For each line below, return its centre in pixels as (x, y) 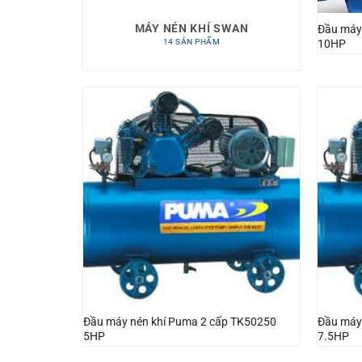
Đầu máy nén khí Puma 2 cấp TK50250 (179, 322)
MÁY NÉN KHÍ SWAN (192, 29)
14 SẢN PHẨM (192, 42)
